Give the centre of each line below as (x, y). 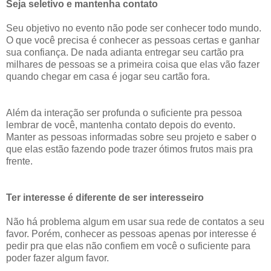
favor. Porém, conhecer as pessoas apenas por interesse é (131, 233)
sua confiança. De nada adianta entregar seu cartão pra (125, 52)
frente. (19, 161)
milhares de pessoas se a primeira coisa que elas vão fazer (133, 64)
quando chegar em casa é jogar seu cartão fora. (108, 76)
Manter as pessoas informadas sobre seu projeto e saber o (131, 137)
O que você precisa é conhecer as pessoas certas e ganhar (133, 40)
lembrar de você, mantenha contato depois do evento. (121, 125)
